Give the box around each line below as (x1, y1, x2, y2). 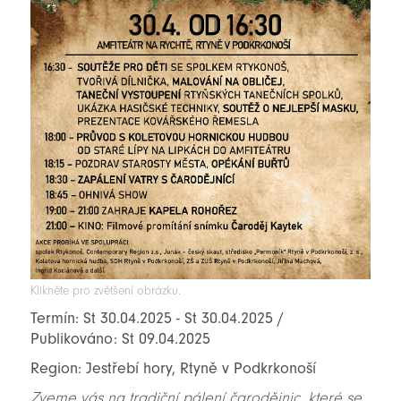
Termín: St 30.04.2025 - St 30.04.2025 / (30, 308, 284, 328)
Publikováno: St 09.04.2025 (30, 328, 210, 348)
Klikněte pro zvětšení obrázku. (30, 282, 181, 298)
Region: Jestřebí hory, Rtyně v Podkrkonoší (30, 358, 316, 378)
